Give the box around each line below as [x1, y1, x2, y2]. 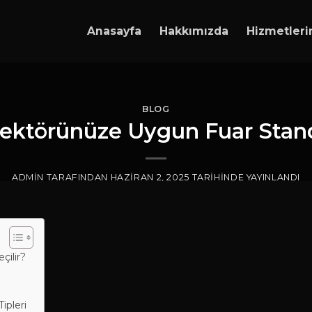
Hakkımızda [159, 24, 228, 38]
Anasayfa [86, 24, 141, 38]
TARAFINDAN [44, 171, 108, 182]
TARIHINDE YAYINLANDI [189, 171, 301, 182]
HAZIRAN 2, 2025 [110, 171, 189, 182]
